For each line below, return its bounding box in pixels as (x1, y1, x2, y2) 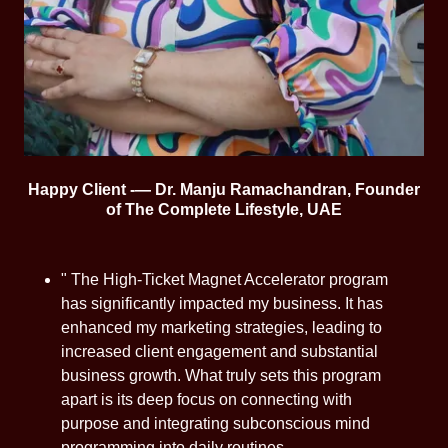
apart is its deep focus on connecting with (60, 390, 352, 408)
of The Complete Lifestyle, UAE (106, 200, 342, 218)
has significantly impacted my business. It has (60, 294, 383, 312)
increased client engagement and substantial (60, 342, 378, 360)
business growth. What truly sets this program (60, 366, 381, 384)
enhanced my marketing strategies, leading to (60, 318, 382, 336)
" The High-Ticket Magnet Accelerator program (60, 270, 388, 288)
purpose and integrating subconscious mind (60, 414, 370, 432)
